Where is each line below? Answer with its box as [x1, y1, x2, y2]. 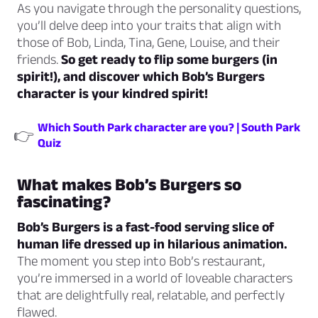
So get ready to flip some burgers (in [61, 52, 278, 67]
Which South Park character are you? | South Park [38, 121, 300, 134]
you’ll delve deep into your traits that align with [17, 18, 281, 33]
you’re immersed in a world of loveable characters [17, 270, 292, 286]
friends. [17, 52, 61, 67]
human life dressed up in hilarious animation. [17, 236, 287, 252]
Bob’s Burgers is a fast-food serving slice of [17, 219, 274, 235]
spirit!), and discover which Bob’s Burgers [17, 69, 265, 84]
